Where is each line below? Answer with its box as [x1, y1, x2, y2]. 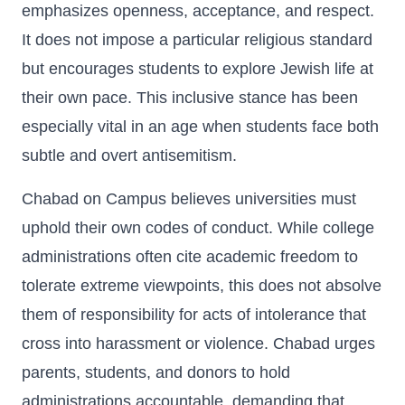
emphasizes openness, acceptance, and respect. [22, 2, 374, 20]
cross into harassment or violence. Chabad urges [22, 334, 375, 353]
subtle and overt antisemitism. [22, 146, 237, 165]
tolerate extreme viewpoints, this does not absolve [22, 277, 381, 295]
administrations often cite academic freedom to [22, 248, 358, 266]
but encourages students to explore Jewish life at [22, 60, 373, 78]
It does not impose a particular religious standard [22, 31, 372, 49]
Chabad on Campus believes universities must [22, 190, 356, 208]
